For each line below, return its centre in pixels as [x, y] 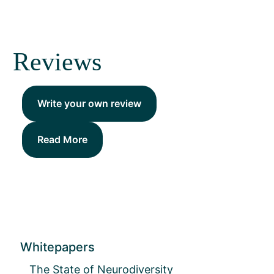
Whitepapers [57, 247]
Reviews [57, 61]
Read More [62, 140]
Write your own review [89, 104]
